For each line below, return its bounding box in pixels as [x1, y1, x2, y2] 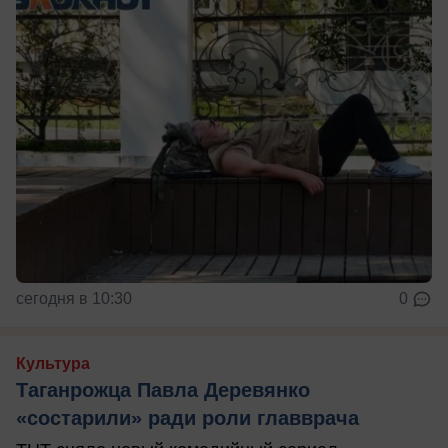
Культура [16, 354, 90, 372]
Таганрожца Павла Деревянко [16, 378, 310, 401]
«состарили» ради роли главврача [16, 406, 359, 429]
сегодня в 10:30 [16, 289, 132, 307]
